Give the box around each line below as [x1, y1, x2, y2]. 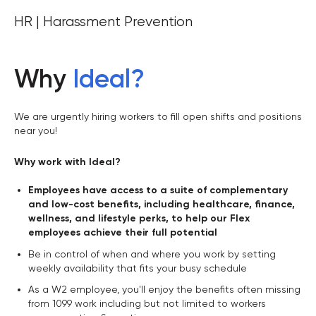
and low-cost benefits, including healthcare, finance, [28, 198, 295, 210]
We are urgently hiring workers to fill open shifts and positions [14, 111, 302, 122]
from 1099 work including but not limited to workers [28, 298, 266, 309]
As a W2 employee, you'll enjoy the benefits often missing [28, 284, 300, 295]
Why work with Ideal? [14, 156, 121, 168]
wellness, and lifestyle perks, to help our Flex [28, 212, 250, 224]
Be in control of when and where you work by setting [28, 248, 276, 260]
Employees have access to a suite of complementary [28, 184, 288, 196]
